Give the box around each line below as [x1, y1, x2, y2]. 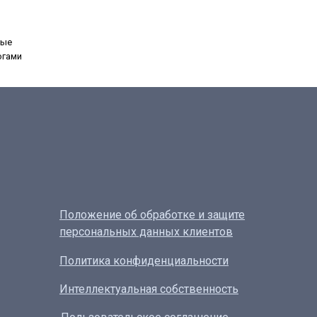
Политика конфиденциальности [59, 254, 229, 268]
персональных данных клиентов [59, 225, 233, 239]
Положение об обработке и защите [59, 208, 245, 222]
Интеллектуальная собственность [59, 282, 238, 296]
